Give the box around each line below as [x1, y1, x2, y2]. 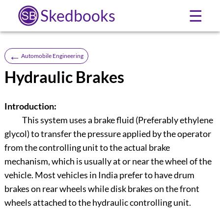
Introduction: [4, 101, 56, 112]
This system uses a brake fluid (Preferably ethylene [22, 114, 213, 126]
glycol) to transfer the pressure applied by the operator [4, 128, 211, 139]
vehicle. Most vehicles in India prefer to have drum [4, 169, 194, 181]
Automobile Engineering [21, 52, 83, 59]
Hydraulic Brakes [4, 67, 124, 86]
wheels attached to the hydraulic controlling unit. [4, 197, 191, 208]
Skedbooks [40, 6, 115, 25]
